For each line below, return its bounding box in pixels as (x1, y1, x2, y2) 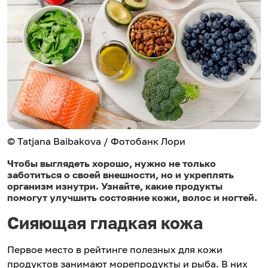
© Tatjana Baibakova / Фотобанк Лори (7, 135, 185, 148)
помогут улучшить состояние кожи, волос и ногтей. (7, 191, 257, 204)
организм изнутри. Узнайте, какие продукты (7, 180, 223, 193)
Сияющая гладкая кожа (7, 213, 207, 233)
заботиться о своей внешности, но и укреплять (7, 169, 234, 181)
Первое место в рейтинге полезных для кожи (7, 243, 223, 256)
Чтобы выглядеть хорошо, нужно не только (7, 157, 216, 170)
